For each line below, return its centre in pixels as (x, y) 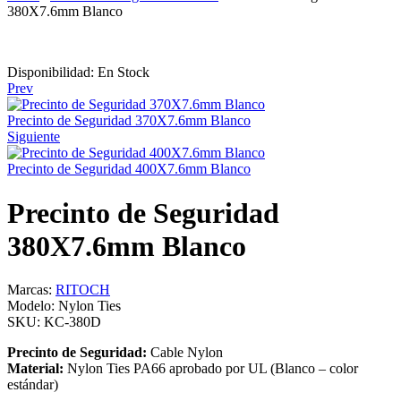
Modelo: (33, 306)
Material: (37, 369)
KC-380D (73, 322)
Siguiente (34, 137)
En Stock (122, 73)
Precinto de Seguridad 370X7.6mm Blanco (129, 121)
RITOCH (83, 290)
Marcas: (31, 290)
